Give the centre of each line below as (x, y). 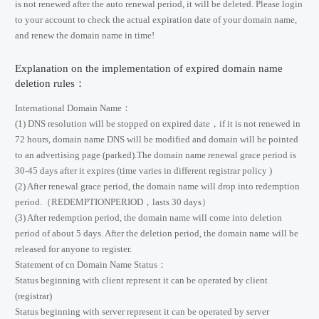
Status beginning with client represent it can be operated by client (141, 281)
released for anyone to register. (73, 250)
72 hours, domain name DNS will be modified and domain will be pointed (157, 140)
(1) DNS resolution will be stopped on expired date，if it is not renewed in (158, 124)
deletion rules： (50, 83)
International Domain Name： (73, 109)
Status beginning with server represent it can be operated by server (142, 312)
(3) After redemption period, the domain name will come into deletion (148, 218)
